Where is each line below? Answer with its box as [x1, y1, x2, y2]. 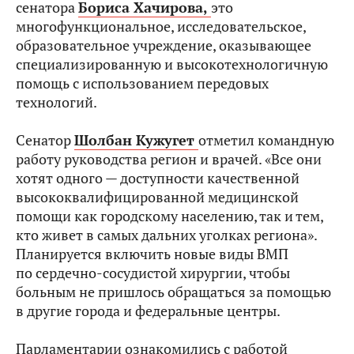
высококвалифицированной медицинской [16, 188, 299, 206]
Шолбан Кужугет [74, 131, 194, 149]
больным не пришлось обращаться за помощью [16, 283, 331, 301]
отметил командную [198, 131, 334, 149]
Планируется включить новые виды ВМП [16, 245, 288, 263]
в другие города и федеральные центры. [16, 302, 283, 320]
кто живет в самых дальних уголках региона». [16, 226, 317, 244]
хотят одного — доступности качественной [16, 169, 299, 187]
